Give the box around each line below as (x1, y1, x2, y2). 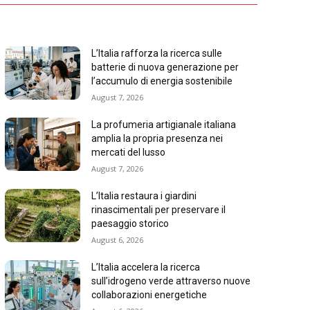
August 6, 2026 (91, 235, 144, 246)
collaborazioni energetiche (91, 289, 208, 301)
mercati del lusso (91, 147, 166, 158)
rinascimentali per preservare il (91, 204, 226, 216)
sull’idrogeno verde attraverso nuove (91, 275, 251, 287)
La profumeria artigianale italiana (91, 119, 237, 131)
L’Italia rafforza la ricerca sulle (91, 48, 223, 60)
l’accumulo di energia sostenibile (91, 75, 233, 87)
